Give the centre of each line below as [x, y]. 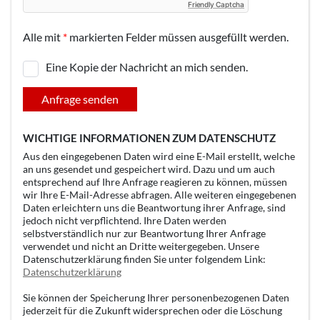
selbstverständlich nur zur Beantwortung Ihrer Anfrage [144, 233]
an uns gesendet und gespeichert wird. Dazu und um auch [149, 169]
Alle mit [43, 37]
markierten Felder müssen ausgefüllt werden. [178, 37]
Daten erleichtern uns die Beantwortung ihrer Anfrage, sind [154, 207]
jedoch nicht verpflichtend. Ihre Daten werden [125, 220]
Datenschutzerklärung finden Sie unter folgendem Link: [144, 259]
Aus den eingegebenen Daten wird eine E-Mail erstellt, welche [159, 156]
